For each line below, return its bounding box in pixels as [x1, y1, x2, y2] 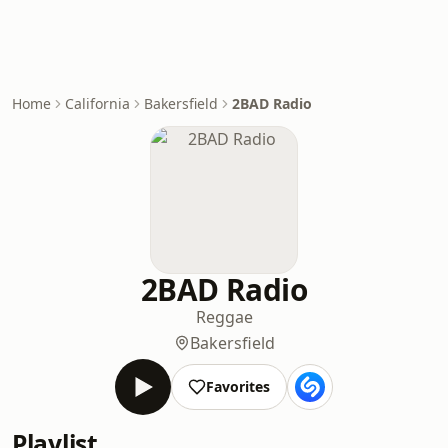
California [65, 94, 130, 113]
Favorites [206, 377, 270, 396]
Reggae [195, 306, 253, 328]
